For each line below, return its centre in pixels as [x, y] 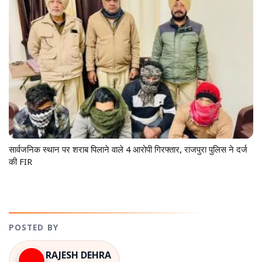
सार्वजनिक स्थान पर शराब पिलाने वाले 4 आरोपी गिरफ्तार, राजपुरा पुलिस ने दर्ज [128, 151]
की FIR [20, 163]
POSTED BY [34, 229]
